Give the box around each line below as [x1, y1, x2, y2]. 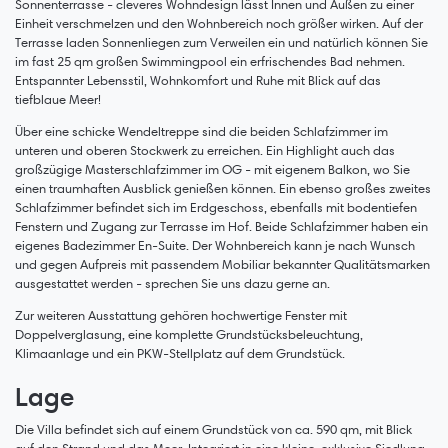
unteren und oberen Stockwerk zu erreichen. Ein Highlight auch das [15, 141, 395, 159]
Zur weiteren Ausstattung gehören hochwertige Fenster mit [15, 306, 347, 324]
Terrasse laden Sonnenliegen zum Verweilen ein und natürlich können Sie [15, 33, 428, 51]
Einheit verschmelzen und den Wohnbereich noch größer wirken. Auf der [15, 14, 423, 32]
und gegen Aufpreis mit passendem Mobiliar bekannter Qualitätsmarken [15, 255, 430, 273]
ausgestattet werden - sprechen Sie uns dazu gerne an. [15, 274, 330, 292]
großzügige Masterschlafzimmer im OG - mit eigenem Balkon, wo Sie [15, 160, 410, 178]
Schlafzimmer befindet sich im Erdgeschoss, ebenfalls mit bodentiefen [15, 198, 417, 216]
